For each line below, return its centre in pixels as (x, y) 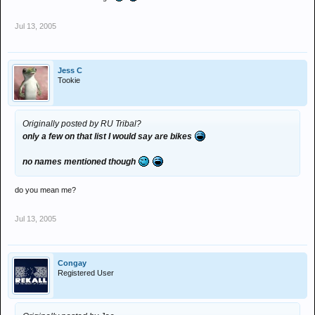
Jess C (70, 70)
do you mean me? (45, 190)
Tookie (69, 80)
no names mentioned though (80, 162)
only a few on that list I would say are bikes (108, 136)
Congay (72, 263)
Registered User (86, 273)
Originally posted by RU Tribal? (82, 124)
